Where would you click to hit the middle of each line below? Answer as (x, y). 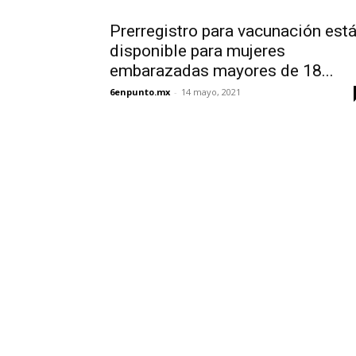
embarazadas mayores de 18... (222, 71)
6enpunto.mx (140, 92)
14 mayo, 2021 (211, 92)
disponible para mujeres (197, 51)
